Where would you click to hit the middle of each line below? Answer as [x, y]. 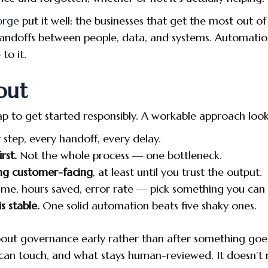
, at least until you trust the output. [177, 172]
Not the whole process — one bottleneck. [119, 155]
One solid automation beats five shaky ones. [148, 205]
